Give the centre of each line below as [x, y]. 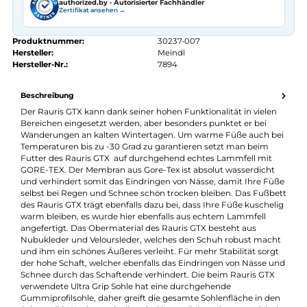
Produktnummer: [54, 114]
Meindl [191, 127]
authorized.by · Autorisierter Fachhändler [146, 71]
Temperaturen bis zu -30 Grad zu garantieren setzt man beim [160, 231]
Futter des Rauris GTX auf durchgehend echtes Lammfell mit [162, 244]
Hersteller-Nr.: [45, 140]
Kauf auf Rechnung [76, 24]
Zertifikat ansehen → [102, 79]
